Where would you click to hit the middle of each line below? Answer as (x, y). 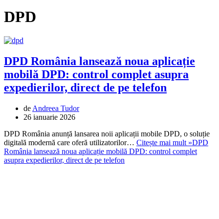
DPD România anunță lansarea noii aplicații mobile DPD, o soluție (107, 133)
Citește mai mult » (164, 142)
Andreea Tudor (56, 108)
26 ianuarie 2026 (49, 117)
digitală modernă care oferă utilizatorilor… (70, 142)
